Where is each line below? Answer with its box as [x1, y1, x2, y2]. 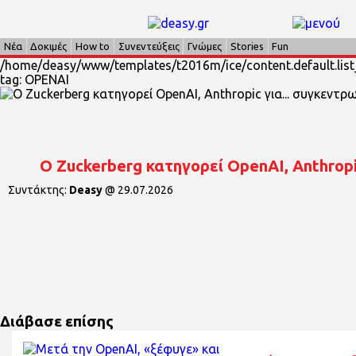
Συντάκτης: [8, 184, 69, 197]
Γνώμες [188, 41, 222, 52]
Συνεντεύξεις [118, 41, 180, 52]
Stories [230, 41, 264, 52]
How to [75, 41, 110, 52]
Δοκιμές [30, 41, 68, 52]
